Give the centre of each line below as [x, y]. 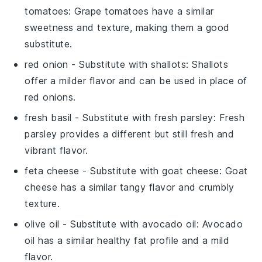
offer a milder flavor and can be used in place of [136, 81]
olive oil [42, 224]
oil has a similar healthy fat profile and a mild [127, 241]
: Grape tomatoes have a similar [141, 11]
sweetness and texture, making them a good [127, 28]
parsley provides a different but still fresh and [130, 134]
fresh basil [48, 118]
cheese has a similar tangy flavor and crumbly [130, 187]
